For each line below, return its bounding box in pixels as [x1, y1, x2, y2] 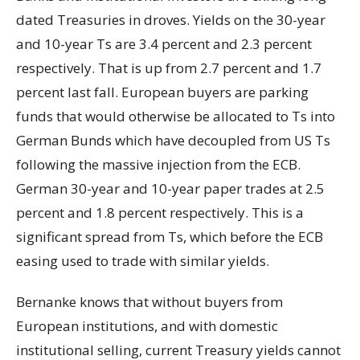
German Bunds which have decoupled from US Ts [16, 131, 330, 150]
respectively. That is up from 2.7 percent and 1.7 [16, 59, 321, 78]
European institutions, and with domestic [16, 317, 278, 336]
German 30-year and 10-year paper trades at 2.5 [16, 179, 325, 198]
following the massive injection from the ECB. [16, 155, 301, 174]
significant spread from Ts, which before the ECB [16, 227, 323, 247]
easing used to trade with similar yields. [16, 252, 269, 271]
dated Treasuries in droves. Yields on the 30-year [16, 10, 325, 30]
